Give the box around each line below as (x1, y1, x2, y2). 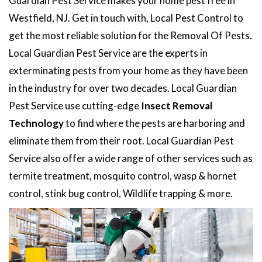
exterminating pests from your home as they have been (9, 64, 248, 77)
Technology (9, 116, 64, 129)
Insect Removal (141, 99, 212, 112)
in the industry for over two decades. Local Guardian (9, 81, 237, 94)
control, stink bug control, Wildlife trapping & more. (9, 187, 233, 199)
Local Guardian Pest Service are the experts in (9, 46, 208, 59)
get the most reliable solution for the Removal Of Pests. (9, 29, 252, 42)
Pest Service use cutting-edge (9, 99, 141, 112)
